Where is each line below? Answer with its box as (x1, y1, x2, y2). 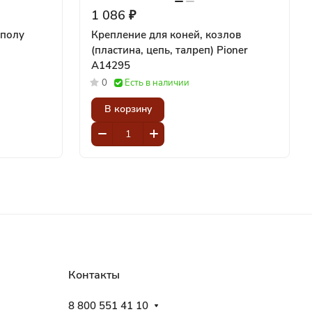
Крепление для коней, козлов (91, 27, 241, 42)
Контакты (68, 267, 120, 283)
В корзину (104, 102, 152, 116)
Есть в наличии (125, 76, 189, 89)
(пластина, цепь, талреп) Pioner (91, 42, 248, 57)
